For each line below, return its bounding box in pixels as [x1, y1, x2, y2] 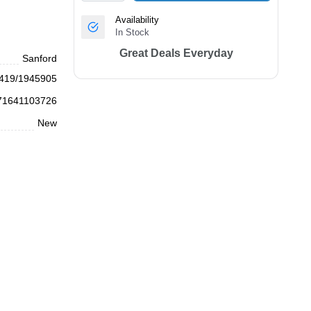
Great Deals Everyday [119, 47, 233, 59]
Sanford [22, 53, 58, 64]
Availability [115, 15, 160, 25]
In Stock [115, 27, 150, 37]
